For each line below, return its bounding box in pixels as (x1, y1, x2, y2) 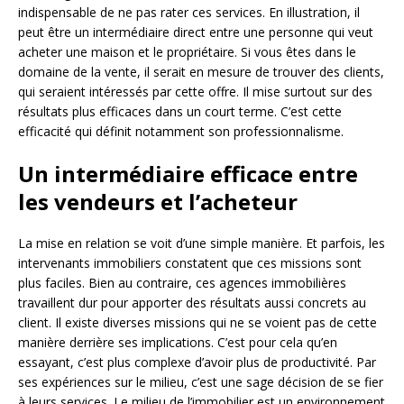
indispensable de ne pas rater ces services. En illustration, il (18, 4, 360, 21)
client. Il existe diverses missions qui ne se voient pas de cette (18, 314, 377, 331)
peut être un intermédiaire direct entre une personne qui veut (18, 23, 373, 41)
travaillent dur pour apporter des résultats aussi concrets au (18, 294, 366, 311)
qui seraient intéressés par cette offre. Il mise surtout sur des (18, 83, 372, 100)
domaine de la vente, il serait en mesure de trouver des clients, (18, 63, 384, 80)
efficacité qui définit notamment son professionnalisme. (18, 123, 344, 140)
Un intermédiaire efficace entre (18, 159, 358, 188)
